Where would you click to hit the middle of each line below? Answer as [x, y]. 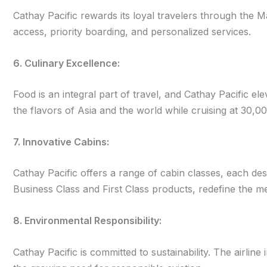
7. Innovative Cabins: [61, 142]
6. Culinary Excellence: [66, 63]
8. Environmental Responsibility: [87, 220]
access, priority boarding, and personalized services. [132, 31]
